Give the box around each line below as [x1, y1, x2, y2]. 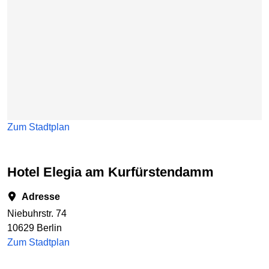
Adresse [17, 192, 60, 202]
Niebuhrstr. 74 [7, 208, 67, 219]
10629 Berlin [7, 223, 62, 234]
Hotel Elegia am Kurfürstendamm [17, 164, 214, 180]
